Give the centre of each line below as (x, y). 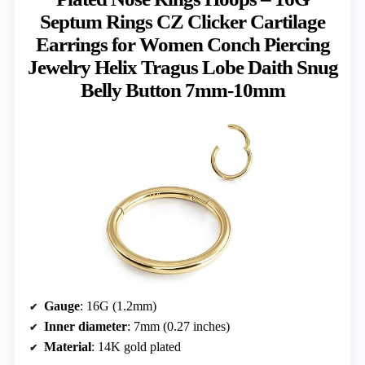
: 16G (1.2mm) (118, 306)
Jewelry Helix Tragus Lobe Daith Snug (182, 68)
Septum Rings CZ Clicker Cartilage (182, 22)
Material (68, 346)
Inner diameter (86, 326)
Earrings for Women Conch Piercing (182, 45)
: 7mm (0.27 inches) (178, 326)
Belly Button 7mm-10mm (182, 90)
